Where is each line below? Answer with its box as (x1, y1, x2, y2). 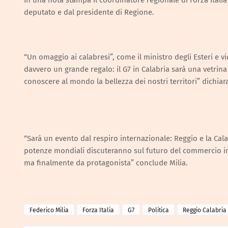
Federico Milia (30, 207, 69, 214)
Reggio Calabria (183, 207, 226, 214)
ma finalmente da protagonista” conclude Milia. (24, 158, 188, 167)
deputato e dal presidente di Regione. (24, 8, 154, 17)
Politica (148, 207, 169, 214)
